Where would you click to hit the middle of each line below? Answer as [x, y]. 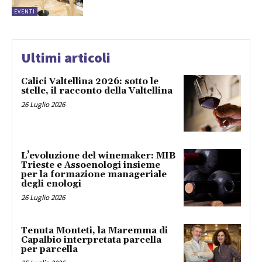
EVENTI [25, 11]
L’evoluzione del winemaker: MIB [98, 156]
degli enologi [51, 184]
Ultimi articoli [66, 57]
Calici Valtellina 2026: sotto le [90, 81]
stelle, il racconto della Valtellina [97, 91]
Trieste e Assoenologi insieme [91, 166]
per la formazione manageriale [94, 175]
